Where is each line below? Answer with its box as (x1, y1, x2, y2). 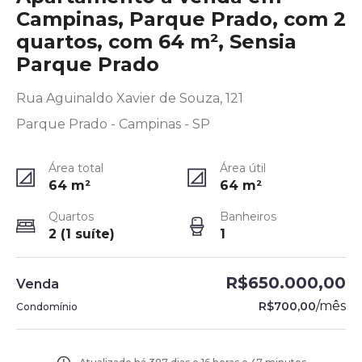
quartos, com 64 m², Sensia (16, 30, 297, 53)
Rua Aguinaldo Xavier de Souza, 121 (16, 90, 243, 106)
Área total (48, 161, 103, 175)
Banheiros (220, 209, 276, 224)
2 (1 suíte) (48, 226, 115, 242)
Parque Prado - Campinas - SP (16, 116, 210, 132)
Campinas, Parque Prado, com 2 (16, 7, 346, 31)
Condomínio (16, 301, 78, 313)
